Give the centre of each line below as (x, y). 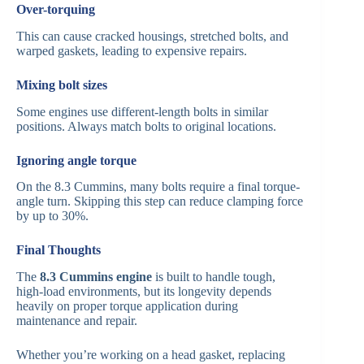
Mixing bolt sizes (62, 84)
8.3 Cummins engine (96, 277)
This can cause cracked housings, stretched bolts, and (152, 36)
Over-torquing (56, 9)
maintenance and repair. (77, 321)
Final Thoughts (58, 250)
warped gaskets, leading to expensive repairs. (132, 50)
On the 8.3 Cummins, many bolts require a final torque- (158, 187)
